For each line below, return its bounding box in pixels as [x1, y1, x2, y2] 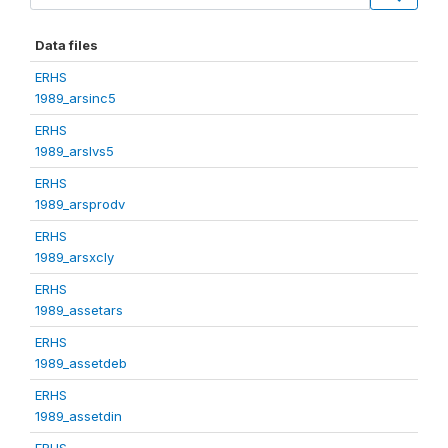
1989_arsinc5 [35, 89, 116, 106]
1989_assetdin [35, 407, 122, 424]
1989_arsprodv [35, 195, 125, 212]
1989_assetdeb [35, 354, 127, 371]
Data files [35, 36, 98, 53]
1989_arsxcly [35, 248, 114, 265]
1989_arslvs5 [35, 142, 114, 159]
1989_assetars [35, 301, 123, 318]
